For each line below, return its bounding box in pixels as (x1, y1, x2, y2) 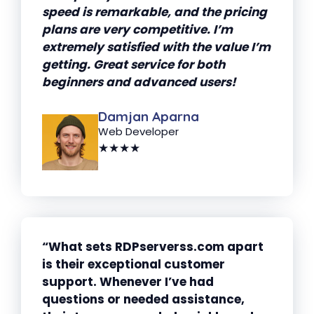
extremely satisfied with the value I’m (42, 38, 271, 55)
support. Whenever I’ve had (42, 273, 214, 290)
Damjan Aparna (98, 108, 199, 125)
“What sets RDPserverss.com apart (42, 238, 264, 255)
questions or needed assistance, (42, 290, 245, 308)
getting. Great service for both (42, 55, 225, 73)
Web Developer (98, 124, 179, 139)
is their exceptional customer (42, 255, 225, 273)
